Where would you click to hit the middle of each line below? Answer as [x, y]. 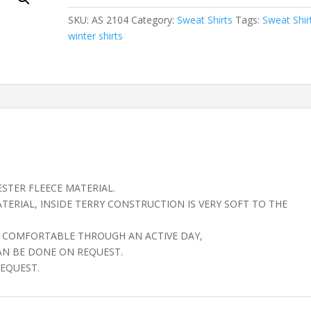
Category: [154, 20]
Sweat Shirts [205, 20]
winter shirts [96, 36]
